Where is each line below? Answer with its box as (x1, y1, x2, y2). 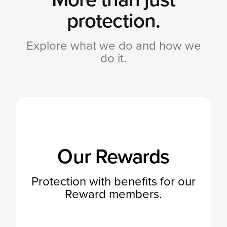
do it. (100, 51, 127, 66)
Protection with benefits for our (31, 174, 196, 189)
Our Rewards (57, 144, 170, 169)
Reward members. (65, 186, 162, 202)
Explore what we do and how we (26, 38, 201, 53)
